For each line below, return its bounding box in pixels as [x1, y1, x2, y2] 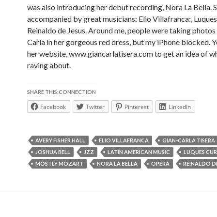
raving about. [27, 61, 71, 70]
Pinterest [124, 103, 149, 111]
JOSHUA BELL [35, 149, 70, 155]
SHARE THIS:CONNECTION [27, 89, 96, 95]
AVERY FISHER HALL [35, 137, 85, 143]
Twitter [86, 103, 105, 111]
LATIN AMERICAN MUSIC [108, 149, 170, 155]
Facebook [40, 103, 66, 111]
